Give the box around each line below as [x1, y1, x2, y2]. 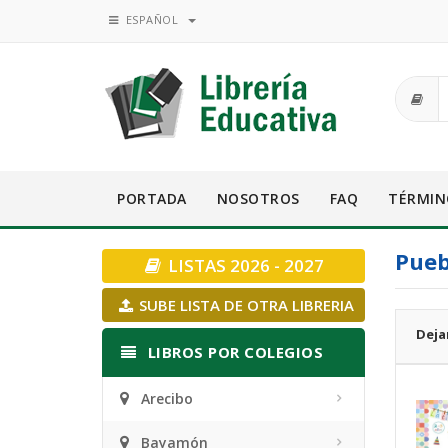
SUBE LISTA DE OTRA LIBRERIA [135, 295, 355, 315]
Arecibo [141, 389, 193, 408]
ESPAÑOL [118, 12, 182, 27]
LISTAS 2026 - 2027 [164, 254, 325, 277]
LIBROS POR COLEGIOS [143, 342, 324, 362]
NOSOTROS [216, 189, 300, 208]
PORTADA [117, 189, 187, 208]
